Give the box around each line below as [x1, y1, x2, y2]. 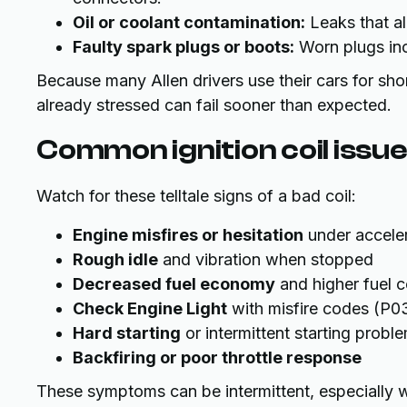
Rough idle [73, 250, 158, 269]
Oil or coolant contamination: [73, 13, 305, 32]
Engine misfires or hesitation [73, 225, 303, 244]
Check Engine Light [73, 299, 227, 318]
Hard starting [73, 323, 181, 342]
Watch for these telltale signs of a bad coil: [36, 186, 356, 205]
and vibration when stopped [158, 250, 373, 269]
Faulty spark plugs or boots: [73, 37, 294, 56]
